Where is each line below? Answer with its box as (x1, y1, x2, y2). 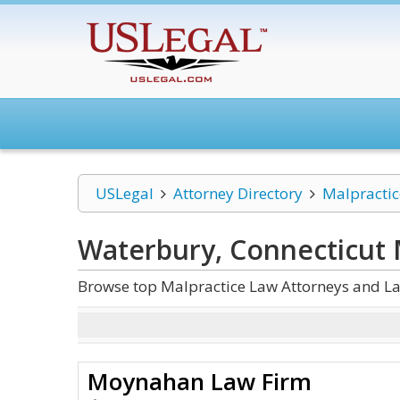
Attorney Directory (172, 183, 303, 204)
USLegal (96, 183, 154, 204)
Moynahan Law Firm (87, 365, 312, 397)
